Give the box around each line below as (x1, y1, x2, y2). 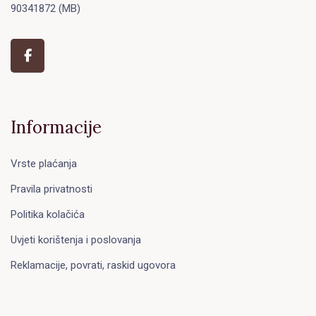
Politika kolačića (11, 207, 85, 221)
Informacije (11, 116, 102, 138)
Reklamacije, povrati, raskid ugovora (11, 258, 176, 272)
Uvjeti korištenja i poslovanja (11, 233, 141, 246)
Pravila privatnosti (11, 182, 92, 195)
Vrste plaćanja (11, 157, 77, 170)
